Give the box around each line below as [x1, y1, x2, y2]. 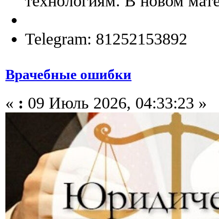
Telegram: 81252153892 [25, 29, 187, 48]
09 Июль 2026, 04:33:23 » [23, 93, 207, 112]
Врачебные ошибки [5, 66, 131, 82]
